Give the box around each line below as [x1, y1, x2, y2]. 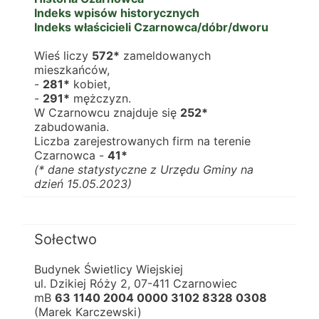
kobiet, [70, 77, 110, 91]
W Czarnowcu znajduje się [34, 105, 180, 120]
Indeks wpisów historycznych [34, 6, 199, 20]
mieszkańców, [34, 63, 110, 77]
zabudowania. [34, 120, 109, 134]
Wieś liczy [34, 48, 92, 63]
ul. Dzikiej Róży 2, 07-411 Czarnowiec [34, 276, 237, 291]
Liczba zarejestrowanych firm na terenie [34, 134, 251, 148]
